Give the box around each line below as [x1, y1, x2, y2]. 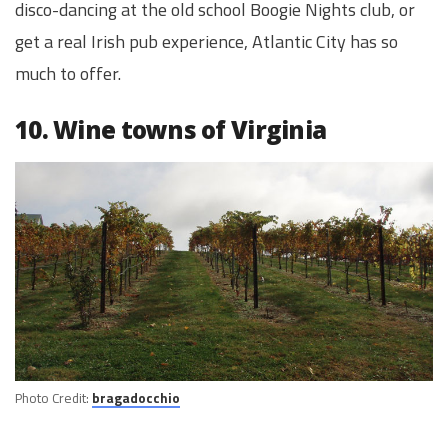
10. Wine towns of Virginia [15, 113, 327, 147]
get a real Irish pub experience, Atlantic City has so [15, 27, 398, 55]
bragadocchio [92, 388, 180, 409]
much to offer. [15, 59, 121, 87]
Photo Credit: [15, 388, 92, 409]
